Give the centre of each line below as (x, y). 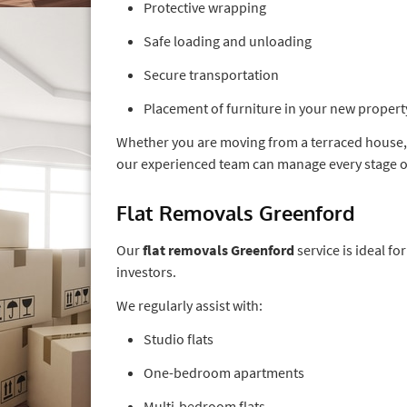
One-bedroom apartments (224, 372)
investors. (146, 271)
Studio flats (179, 338)
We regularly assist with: (189, 305)
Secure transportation (211, 74)
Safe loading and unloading (228, 40)
